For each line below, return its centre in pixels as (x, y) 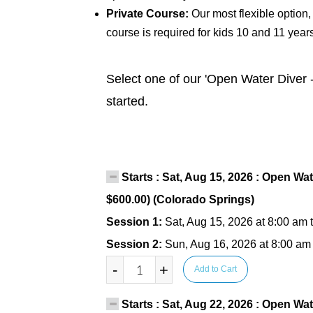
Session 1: (135, 222)
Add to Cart (215, 269)
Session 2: (135, 244)
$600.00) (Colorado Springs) (180, 199)
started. (127, 101)
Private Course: (148, 14)
